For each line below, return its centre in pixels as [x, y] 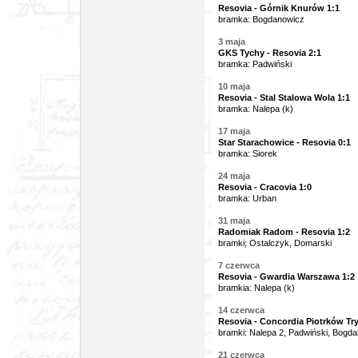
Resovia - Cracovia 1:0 [265, 187]
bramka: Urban [247, 198]
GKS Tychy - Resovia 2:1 [270, 53]
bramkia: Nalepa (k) [257, 288]
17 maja [234, 131]
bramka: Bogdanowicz [261, 19]
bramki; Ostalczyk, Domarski [275, 243]
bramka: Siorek [248, 153]
